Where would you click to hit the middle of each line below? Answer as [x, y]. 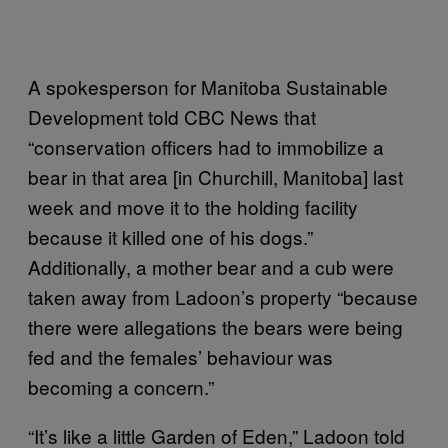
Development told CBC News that [172, 116]
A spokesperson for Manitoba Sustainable [208, 86]
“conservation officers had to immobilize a [206, 146]
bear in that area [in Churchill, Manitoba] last [215, 176]
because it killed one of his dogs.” [170, 236]
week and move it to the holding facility [193, 206]
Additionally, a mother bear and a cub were [211, 266]
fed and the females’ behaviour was [180, 356]
